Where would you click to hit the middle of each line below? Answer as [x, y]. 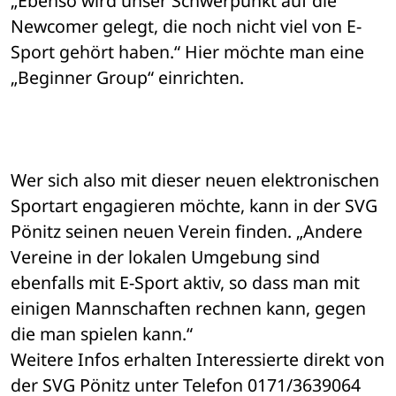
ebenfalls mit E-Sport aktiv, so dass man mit [185, 283]
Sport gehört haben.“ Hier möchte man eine [187, 52]
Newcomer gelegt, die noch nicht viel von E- [186, 27]
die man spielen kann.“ [102, 334]
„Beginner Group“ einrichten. [127, 78]
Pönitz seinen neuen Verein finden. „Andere [187, 232]
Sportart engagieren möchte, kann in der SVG [194, 206]
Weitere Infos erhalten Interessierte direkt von [198, 360]
